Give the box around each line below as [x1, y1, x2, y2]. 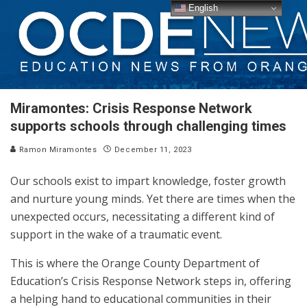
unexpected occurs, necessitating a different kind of [10, 209, 275, 224]
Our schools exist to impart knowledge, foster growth [10, 173, 286, 188]
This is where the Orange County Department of [10, 256, 260, 271]
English [186, 2, 219, 13]
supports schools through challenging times [10, 118, 286, 134]
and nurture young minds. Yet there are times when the [10, 191, 295, 206]
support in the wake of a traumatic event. [10, 227, 225, 242]
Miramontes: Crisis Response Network [10, 100, 252, 116]
